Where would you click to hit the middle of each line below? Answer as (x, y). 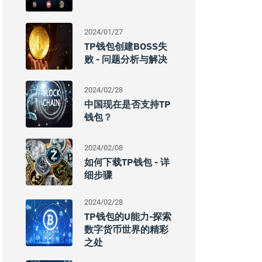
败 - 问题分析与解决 (126, 59)
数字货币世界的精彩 (126, 229)
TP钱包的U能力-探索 (128, 216)
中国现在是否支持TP (127, 104)
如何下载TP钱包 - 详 (127, 162)
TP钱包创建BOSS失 (126, 46)
